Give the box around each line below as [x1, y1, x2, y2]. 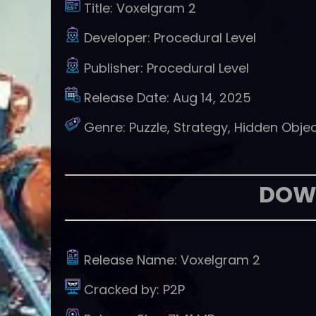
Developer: [84, 29, 154, 47]
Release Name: [84, 250, 181, 269]
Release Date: [84, 88, 173, 107]
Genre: [84, 119, 129, 137]
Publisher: [84, 59, 147, 77]
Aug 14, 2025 [173, 88, 251, 107]
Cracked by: [84, 280, 163, 298]
